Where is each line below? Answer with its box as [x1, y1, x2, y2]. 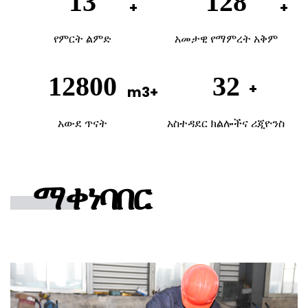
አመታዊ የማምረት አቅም [174, 31, 278, 47]
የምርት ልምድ [53, 31, 111, 47]
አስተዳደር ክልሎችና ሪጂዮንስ [167, 115, 285, 132]
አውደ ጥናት [57, 115, 107, 132]
